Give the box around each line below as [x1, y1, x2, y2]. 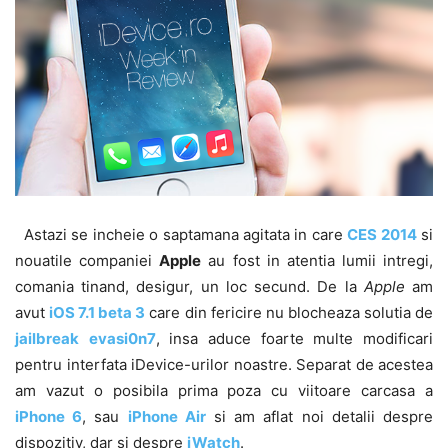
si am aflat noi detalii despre [205, 406, 434, 426]
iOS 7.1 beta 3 [49, 302, 146, 322]
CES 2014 [347, 224, 417, 244]
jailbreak [15, 328, 79, 348]
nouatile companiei [15, 250, 160, 270]
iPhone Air [127, 406, 206, 426]
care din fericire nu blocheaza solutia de [145, 302, 434, 322]
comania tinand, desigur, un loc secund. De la [15, 276, 364, 296]
